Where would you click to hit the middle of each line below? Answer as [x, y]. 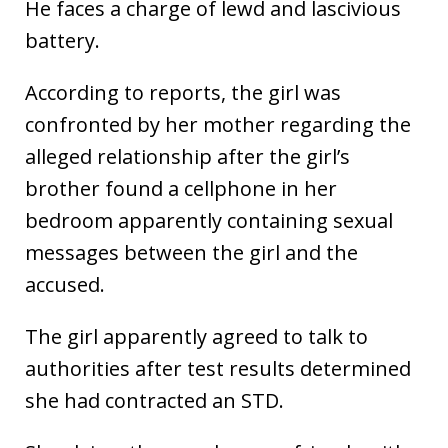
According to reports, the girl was [183, 93]
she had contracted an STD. [154, 401]
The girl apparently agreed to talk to [196, 337]
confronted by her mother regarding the [218, 125]
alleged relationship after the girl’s [187, 157]
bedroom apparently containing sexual [209, 221]
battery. [62, 41]
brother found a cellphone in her [181, 189]
